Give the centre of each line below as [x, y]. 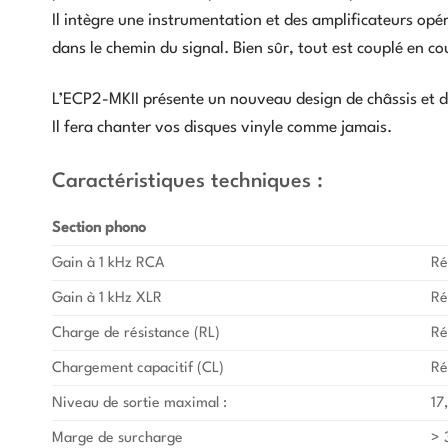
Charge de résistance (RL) [136, 332]
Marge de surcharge [117, 437]
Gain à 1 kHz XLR [107, 297]
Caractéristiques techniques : [187, 181]
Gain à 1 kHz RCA [108, 262]
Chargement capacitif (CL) [138, 367]
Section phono [99, 227]
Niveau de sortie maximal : [139, 402]
